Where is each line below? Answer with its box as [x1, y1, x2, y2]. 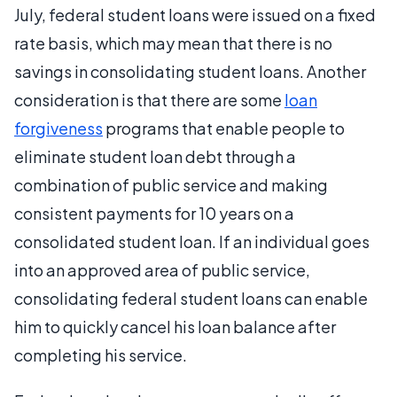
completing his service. [14, 345, 187, 365]
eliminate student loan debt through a [14, 146, 296, 167]
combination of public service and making [14, 175, 328, 195]
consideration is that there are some [14, 90, 284, 110]
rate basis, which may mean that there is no [14, 33, 332, 53]
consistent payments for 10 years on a [14, 203, 294, 223]
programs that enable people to [103, 118, 345, 138]
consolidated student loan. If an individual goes [14, 231, 370, 252]
